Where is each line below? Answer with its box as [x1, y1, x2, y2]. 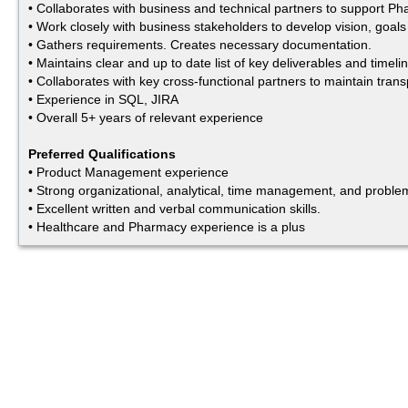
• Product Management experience [28, 165, 229, 180]
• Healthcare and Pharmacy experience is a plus [28, 219, 305, 235]
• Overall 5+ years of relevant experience [28, 110, 263, 126]
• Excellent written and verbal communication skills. [28, 201, 321, 217]
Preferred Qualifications [28, 147, 176, 162]
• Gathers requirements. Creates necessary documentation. [28, 37, 372, 53]
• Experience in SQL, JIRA [28, 92, 178, 107]
